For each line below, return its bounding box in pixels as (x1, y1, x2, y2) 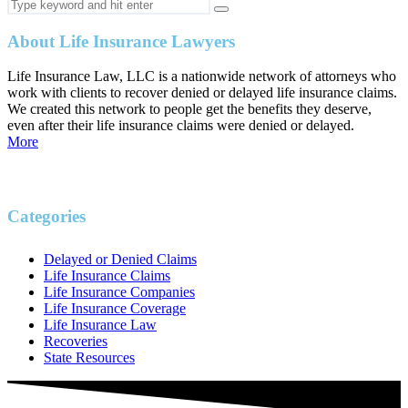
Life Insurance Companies (44, 284, 195, 301)
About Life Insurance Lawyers (7, 31, 235, 51)
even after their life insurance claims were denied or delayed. (7, 117, 354, 133)
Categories (7, 207, 86, 226)
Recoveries (44, 333, 107, 350)
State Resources (44, 350, 135, 366)
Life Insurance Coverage (44, 301, 186, 317)
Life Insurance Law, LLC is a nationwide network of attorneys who (7, 67, 396, 84)
